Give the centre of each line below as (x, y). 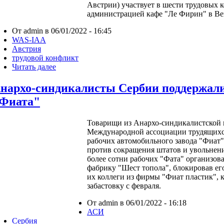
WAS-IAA (29, 40)
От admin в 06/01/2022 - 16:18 (137, 202)
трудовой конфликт (45, 58)
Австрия (26, 49)
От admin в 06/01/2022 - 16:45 (62, 31)
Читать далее (34, 67)
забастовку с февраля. (124, 185)
